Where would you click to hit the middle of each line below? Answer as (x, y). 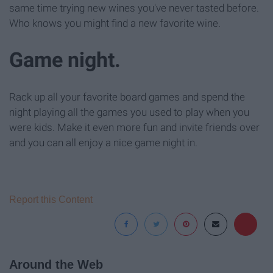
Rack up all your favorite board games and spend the (127, 97)
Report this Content (51, 200)
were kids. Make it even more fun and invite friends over (134, 128)
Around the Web (56, 265)
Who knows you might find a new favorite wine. (115, 23)
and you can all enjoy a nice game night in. (103, 143)
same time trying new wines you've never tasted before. (134, 8)
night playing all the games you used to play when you (129, 112)
